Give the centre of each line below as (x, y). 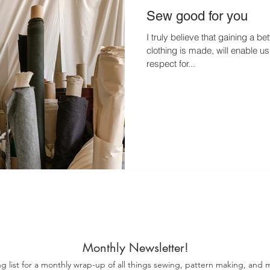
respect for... (171, 63)
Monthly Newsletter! (135, 248)
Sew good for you (197, 16)
